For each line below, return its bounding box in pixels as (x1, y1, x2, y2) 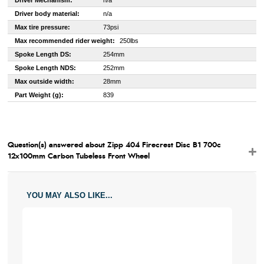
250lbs (119, 37, 138, 44)
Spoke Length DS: (14, 51, 71, 58)
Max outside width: (14, 78, 74, 85)
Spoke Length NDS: (14, 64, 76, 71)
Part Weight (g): (14, 91, 64, 98)
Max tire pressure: (14, 24, 70, 31)
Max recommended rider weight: (14, 37, 115, 44)
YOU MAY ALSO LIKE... (26, 190, 113, 200)
